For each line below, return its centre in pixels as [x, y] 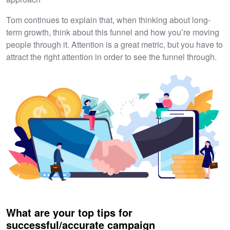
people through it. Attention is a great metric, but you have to [114, 44]
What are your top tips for [69, 212]
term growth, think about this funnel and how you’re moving [113, 32]
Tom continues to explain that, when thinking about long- [108, 20]
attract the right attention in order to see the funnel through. [111, 56]
